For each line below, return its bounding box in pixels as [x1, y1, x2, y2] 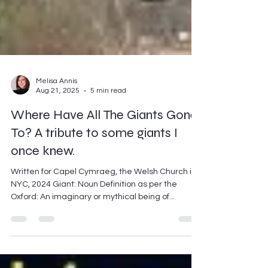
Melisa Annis [36, 95, 77, 103]
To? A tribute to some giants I [11, 143, 178, 159]
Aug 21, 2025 [36, 105, 80, 113]
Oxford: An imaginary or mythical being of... [40, 211, 175, 220]
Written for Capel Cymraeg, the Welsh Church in [11, 185, 196, 194]
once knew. [11, 161, 75, 177]
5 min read [90, 105, 126, 113]
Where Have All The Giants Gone [11, 125, 197, 141]
